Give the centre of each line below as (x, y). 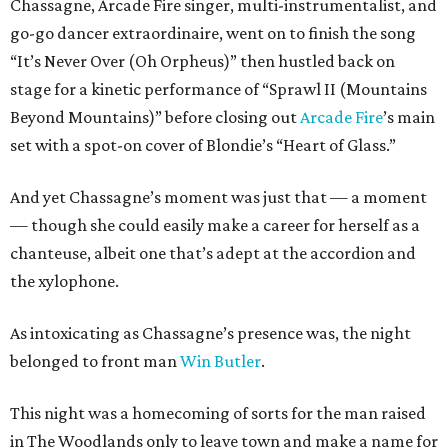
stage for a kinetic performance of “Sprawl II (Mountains (218, 89)
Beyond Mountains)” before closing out (155, 117)
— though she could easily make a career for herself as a (215, 225)
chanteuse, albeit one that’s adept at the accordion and (213, 253)
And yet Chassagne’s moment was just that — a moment (218, 197)
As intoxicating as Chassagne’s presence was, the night (210, 333)
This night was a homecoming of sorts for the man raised (218, 413)
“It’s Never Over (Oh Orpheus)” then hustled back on (202, 61)
